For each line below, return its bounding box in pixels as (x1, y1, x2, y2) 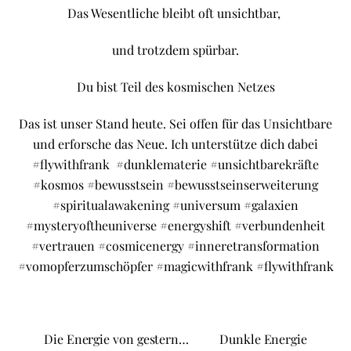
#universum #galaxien (172, 196, 299, 213)
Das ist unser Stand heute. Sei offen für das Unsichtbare (19, 114, 332, 132)
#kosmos (33, 175, 87, 193)
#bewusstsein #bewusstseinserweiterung (87, 175, 318, 193)
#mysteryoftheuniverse (26, 216, 160, 233)
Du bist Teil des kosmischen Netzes (76, 78, 275, 95)
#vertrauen (31, 237, 98, 254)
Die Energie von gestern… (44, 330, 190, 347)
